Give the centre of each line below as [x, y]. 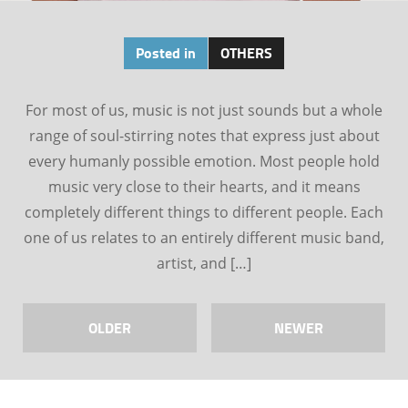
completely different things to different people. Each [204, 212]
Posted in [165, 52]
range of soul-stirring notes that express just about [204, 136]
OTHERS [246, 52]
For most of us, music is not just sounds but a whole [204, 110]
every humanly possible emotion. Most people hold [204, 161]
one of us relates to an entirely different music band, [204, 238]
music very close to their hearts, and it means [204, 187]
